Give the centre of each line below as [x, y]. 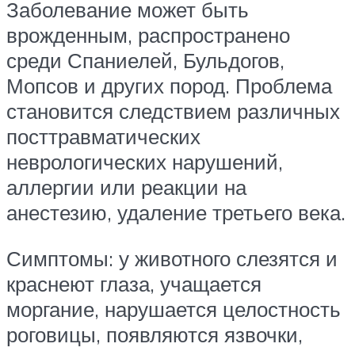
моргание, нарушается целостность [174, 309]
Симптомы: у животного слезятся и [172, 258]
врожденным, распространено [148, 35]
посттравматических [103, 137]
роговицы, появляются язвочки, [155, 334]
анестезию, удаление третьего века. [176, 213]
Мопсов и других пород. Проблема [169, 86]
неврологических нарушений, [145, 162]
